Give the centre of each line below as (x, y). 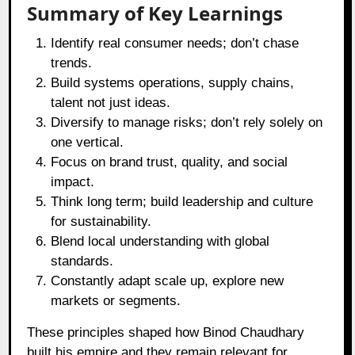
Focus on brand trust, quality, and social (170, 162)
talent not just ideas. (111, 102)
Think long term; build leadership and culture (182, 201)
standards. (82, 261)
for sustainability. (101, 221)
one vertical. (88, 142)
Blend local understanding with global (160, 241)
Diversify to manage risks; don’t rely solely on (187, 122)
